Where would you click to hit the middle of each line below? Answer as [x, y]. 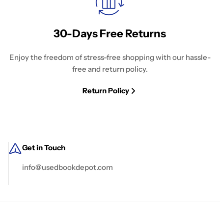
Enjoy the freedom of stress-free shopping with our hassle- [110, 57]
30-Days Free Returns [110, 34]
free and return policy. [110, 69]
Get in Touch [43, 148]
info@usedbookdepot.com [67, 167]
